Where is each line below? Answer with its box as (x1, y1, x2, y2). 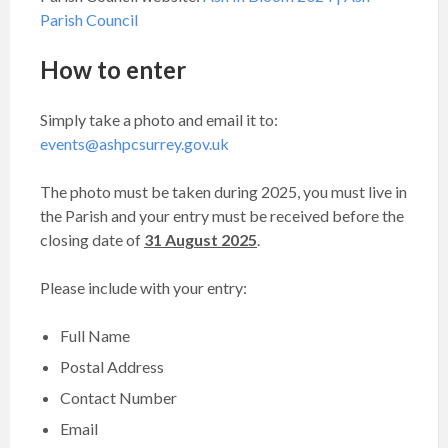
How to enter (40, 55, 186, 84)
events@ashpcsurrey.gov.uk (40, 134, 229, 153)
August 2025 (162, 230, 257, 249)
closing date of (40, 230, 144, 249)
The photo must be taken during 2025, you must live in (40, 182, 407, 201)
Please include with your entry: (40, 278, 247, 297)
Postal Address (60, 357, 164, 376)
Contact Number (60, 388, 177, 407)
